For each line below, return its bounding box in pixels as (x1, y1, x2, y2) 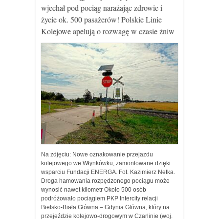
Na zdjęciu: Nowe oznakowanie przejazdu (41, 151, 153, 158)
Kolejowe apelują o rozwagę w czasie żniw (41, 26, 175, 36)
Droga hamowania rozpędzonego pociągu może (41, 177, 170, 184)
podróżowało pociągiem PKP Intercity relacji (41, 195, 158, 202)
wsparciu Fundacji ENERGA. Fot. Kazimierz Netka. (41, 169, 175, 175)
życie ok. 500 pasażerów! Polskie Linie (41, 14, 162, 24)
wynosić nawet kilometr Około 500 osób (41, 186, 146, 193)
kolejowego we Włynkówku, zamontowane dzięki (41, 160, 171, 167)
